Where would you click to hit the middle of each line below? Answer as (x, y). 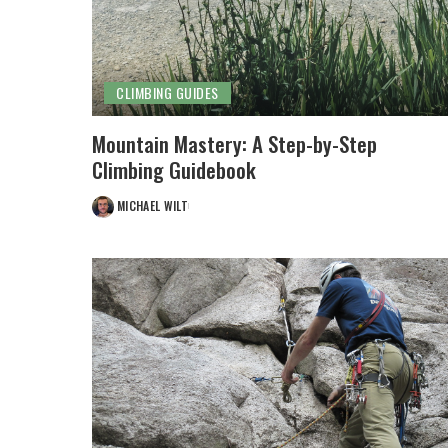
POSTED (112, 214)
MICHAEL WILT (153, 206)
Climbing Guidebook (174, 170)
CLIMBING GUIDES (167, 93)
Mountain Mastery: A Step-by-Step (234, 144)
